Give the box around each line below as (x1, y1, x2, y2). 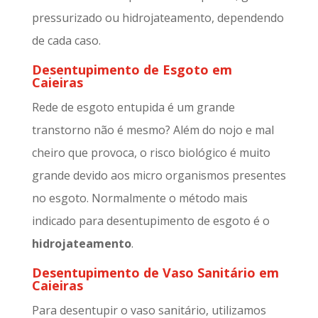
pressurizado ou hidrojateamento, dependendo (31, 10, 284, 26)
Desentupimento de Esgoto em (31, 61, 232, 79)
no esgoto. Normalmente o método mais (31, 190, 248, 207)
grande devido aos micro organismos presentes (31, 168, 286, 184)
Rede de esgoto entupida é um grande (31, 99, 235, 116)
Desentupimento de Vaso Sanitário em (31, 264, 279, 282)
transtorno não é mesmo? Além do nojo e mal (31, 122, 274, 138)
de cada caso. (31, 33, 101, 49)
